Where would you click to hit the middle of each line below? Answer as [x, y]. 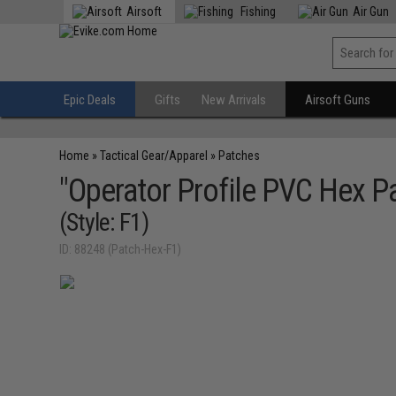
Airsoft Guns [338, 100]
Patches [240, 156]
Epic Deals [90, 100]
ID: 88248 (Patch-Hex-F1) [121, 249]
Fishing [257, 11]
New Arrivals [234, 100]
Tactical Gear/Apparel [154, 156]
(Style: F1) [104, 222]
